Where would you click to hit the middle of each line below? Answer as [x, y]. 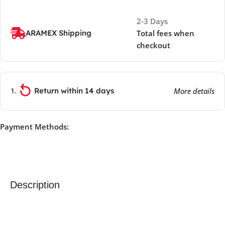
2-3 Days [152, 21]
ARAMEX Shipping [59, 33]
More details [194, 91]
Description [35, 185]
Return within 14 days [74, 91]
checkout [154, 45]
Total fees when [166, 33]
